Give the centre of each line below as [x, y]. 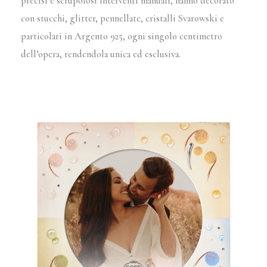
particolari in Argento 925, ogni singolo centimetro [122, 36]
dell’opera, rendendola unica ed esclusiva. [101, 54]
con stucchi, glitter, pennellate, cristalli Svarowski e [123, 18]
